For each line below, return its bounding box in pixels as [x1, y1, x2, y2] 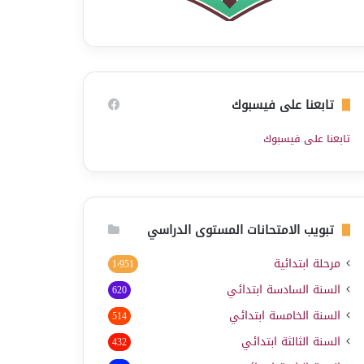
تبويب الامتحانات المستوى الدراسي [147, 218, 334, 241]
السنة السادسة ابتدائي [227, 278, 340, 301]
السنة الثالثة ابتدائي [241, 330, 340, 353]
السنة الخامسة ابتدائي [229, 304, 340, 327]
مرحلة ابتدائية [274, 253, 340, 274]
